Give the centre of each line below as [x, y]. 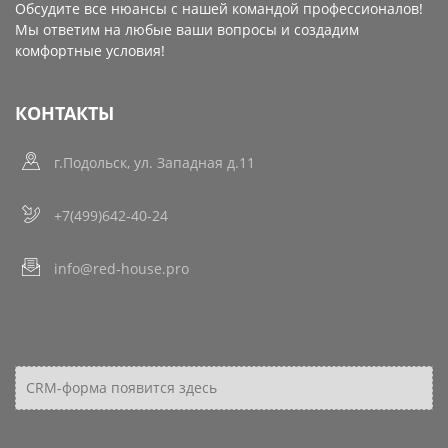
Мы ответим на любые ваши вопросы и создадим [187, 29]
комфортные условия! [90, 50]
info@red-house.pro [121, 268]
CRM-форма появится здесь [121, 387]
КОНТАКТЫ [64, 112]
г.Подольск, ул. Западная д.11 [154, 162]
